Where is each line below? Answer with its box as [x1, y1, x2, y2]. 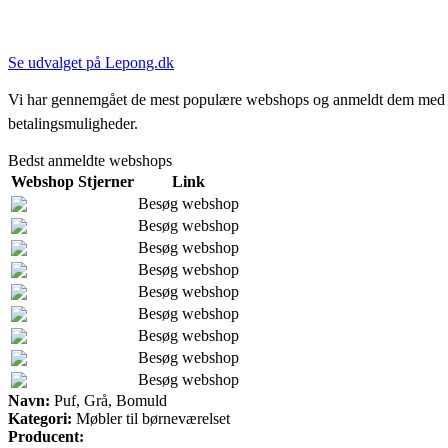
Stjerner [78, 172, 134, 190]
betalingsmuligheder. [8, 114, 138, 132]
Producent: [8, 427, 84, 445]
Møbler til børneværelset [72, 409, 230, 427]
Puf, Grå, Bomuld [50, 391, 167, 409]
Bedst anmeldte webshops [8, 151, 172, 169]
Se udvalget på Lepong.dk [8, 53, 174, 71]
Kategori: [8, 409, 72, 427]
